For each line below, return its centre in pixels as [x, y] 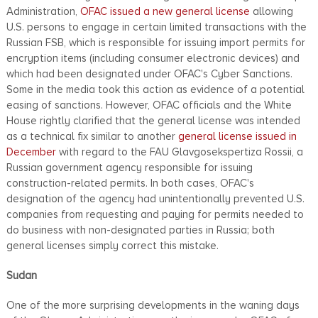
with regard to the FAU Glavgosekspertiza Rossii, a [179, 152]
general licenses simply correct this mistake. [112, 245]
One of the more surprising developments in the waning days [153, 305]
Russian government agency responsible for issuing [129, 167]
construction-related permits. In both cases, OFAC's [130, 183]
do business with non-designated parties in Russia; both [140, 230]
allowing [271, 11]
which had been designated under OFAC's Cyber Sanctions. [149, 73]
